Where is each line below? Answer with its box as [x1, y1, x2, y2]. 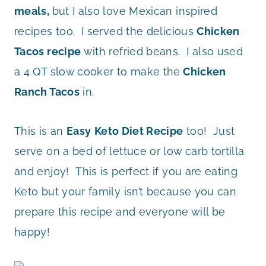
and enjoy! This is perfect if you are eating [14, 164, 238, 178]
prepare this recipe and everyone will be [14, 205, 226, 218]
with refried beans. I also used [81, 45, 243, 58]
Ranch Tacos [14, 85, 80, 98]
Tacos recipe [14, 45, 81, 58]
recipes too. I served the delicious [14, 24, 197, 37]
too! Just [183, 124, 235, 137]
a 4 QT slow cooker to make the [14, 65, 180, 78]
